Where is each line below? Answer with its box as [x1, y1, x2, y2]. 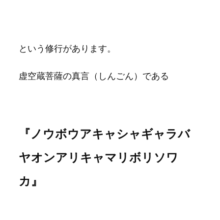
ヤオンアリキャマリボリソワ [19, 149, 178, 165]
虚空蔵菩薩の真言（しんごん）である [19, 70, 169, 82]
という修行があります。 [19, 42, 116, 55]
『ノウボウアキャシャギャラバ [19, 125, 190, 142]
